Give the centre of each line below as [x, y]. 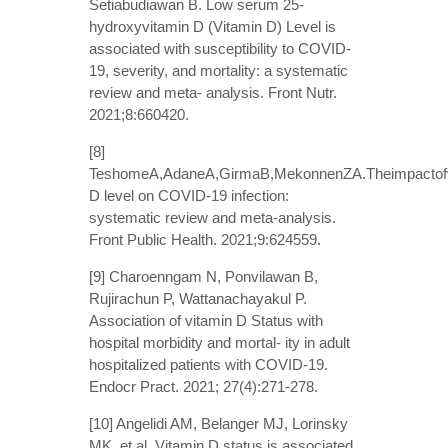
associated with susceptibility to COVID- [220, 48]
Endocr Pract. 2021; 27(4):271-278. [203, 386]
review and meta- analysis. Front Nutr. [213, 92]
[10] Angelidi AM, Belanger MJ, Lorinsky [218, 423]
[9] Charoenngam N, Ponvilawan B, [203, 276]
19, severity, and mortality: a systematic [218, 70]
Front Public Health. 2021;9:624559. [205, 239]
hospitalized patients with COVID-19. [208, 364]
